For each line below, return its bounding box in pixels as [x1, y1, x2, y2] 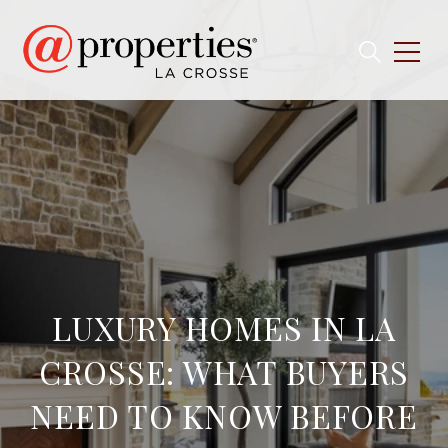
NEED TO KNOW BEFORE [30, 394, 418, 437]
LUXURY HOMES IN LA [52, 306, 396, 349]
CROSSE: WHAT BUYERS [38, 350, 410, 393]
